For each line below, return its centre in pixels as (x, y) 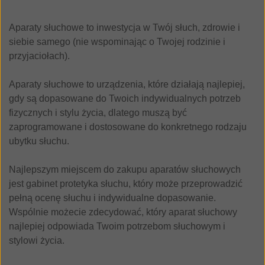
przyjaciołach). (39, 56)
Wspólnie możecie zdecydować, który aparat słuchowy (123, 212)
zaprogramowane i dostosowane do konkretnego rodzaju (128, 127)
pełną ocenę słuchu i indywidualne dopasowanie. (112, 198)
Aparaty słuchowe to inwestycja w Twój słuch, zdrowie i (125, 27)
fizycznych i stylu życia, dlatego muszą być (98, 112)
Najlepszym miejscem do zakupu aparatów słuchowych (125, 169)
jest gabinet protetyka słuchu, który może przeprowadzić (126, 183)
